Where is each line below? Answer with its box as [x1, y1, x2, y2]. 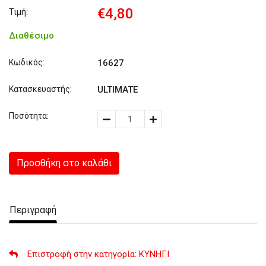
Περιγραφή [9, 204, 56, 216]
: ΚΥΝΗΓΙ [135, 249, 169, 259]
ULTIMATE [97, 84, 138, 95]
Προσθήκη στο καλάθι [17, 157, 112, 169]
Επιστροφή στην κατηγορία [27, 249, 135, 259]
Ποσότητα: [9, 111, 49, 121]
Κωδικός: [9, 58, 45, 67]
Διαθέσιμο [9, 30, 54, 41]
